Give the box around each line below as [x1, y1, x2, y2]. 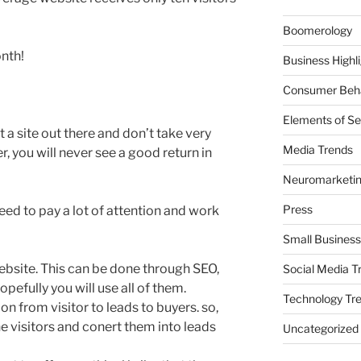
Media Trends [282, 142, 353, 156]
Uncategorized [282, 321, 359, 335]
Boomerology [282, 23, 352, 37]
